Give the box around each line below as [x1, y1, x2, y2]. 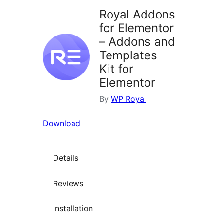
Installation [53, 203, 93, 214]
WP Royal [111, 94, 146, 104]
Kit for [99, 62, 133, 76]
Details [53, 153, 78, 163]
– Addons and [99, 35, 175, 49]
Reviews [53, 178, 83, 188]
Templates [99, 48, 157, 63]
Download [43, 118, 80, 128]
